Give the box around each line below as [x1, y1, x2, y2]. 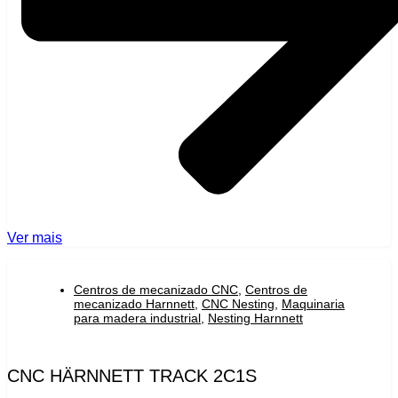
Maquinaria [282, 296, 345, 311]
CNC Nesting [202, 296, 275, 311]
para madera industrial [74, 310, 201, 325]
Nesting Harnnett [208, 310, 303, 325]
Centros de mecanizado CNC [74, 282, 238, 297]
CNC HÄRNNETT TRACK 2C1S [7, 365, 257, 386]
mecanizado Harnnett [74, 296, 195, 311]
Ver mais [7, 229, 62, 245]
